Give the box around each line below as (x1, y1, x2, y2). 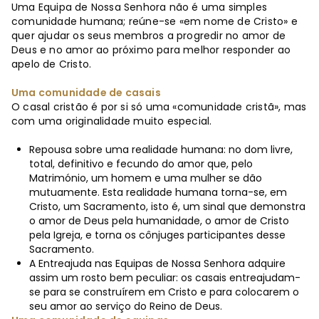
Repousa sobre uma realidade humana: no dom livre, (29, 142, 293, 157)
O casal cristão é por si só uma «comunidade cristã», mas (11, 100, 307, 114)
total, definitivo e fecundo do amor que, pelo (29, 157, 253, 171)
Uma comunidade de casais (11, 85, 161, 100)
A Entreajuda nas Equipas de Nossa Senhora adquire (29, 256, 286, 271)
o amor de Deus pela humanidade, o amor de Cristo (29, 214, 289, 228)
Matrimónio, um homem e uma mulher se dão (29, 171, 262, 185)
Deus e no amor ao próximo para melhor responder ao (11, 43, 291, 57)
